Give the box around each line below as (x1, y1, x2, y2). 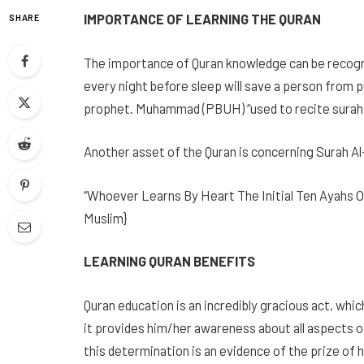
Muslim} (84, 209, 128, 226)
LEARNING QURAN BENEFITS (84, 253, 255, 270)
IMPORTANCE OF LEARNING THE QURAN (84, 11, 321, 27)
